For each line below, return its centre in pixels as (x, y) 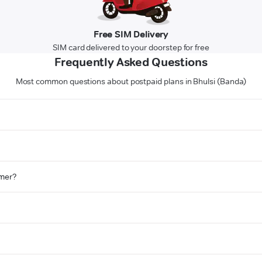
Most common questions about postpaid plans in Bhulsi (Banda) (131, 82)
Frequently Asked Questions (131, 62)
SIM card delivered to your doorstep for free (131, 48)
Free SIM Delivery (131, 35)
